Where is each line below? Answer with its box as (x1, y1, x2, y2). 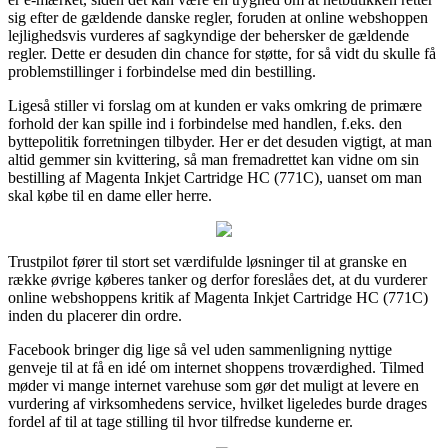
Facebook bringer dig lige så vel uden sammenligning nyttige (8, 340, 392, 358)
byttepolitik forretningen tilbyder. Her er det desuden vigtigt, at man (8, 132, 432, 150)
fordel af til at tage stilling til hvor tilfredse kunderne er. (8, 412, 353, 430)
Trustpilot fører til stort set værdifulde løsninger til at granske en (8, 252, 407, 270)
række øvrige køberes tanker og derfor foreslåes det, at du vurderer (8, 270, 427, 288)
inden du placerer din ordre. (8, 306, 182, 324)
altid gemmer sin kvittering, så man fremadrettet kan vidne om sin (8, 150, 419, 168)
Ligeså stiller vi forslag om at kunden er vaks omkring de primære (8, 96, 422, 114)
